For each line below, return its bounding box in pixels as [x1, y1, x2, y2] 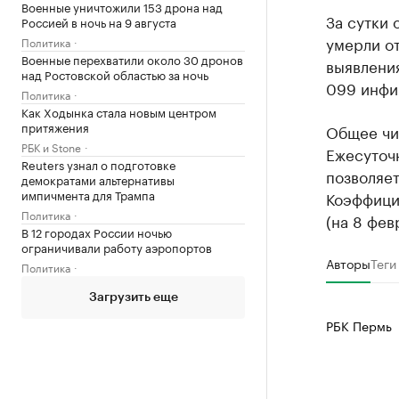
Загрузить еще [88, 290, 178, 304]
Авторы [325, 253, 370, 273]
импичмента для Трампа [21, 184, 155, 203]
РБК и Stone [21, 137, 81, 155]
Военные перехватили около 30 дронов [21, 49, 243, 68]
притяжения [21, 117, 89, 135]
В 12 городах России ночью [21, 222, 172, 240]
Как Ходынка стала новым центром [21, 102, 216, 120]
